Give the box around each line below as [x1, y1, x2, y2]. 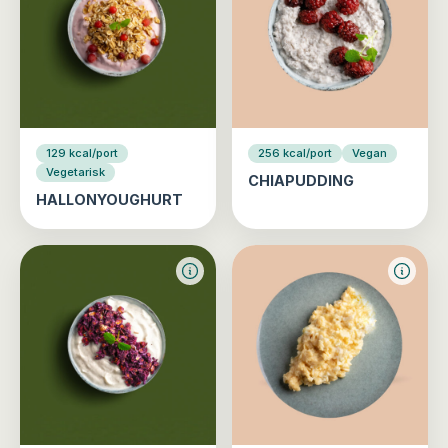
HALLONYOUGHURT [36, 191, 183, 208]
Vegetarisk [46, 165, 105, 179]
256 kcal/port [258, 146, 332, 160]
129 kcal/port [46, 146, 118, 160]
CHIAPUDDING [248, 172, 354, 189]
